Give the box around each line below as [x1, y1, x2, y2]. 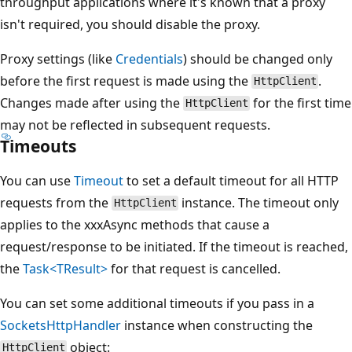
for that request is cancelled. [108, 259, 280, 277]
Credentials [115, 49, 183, 68]
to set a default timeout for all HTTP [123, 171, 339, 189]
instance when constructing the [121, 316, 313, 334]
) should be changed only [183, 49, 332, 68]
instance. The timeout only [178, 193, 339, 211]
